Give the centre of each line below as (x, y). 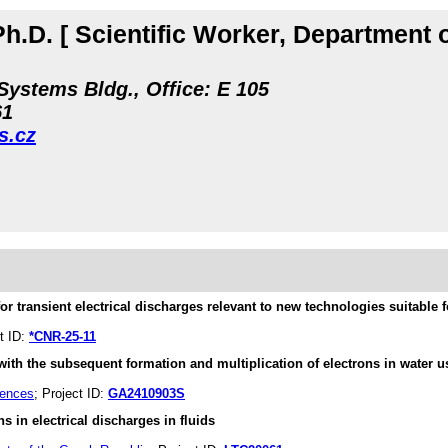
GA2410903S (146, 393)
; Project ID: (71, 393)
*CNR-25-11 (62, 336)
